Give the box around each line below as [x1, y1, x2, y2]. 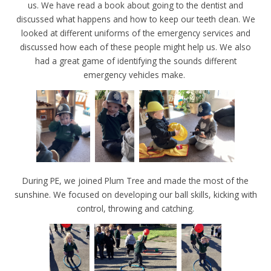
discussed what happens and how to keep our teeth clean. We [16, 13, 255, 25]
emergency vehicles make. [83, 69, 188, 81]
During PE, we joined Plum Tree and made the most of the [22, 175, 249, 187]
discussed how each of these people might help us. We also [20, 41, 251, 53]
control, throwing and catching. [77, 203, 194, 215]
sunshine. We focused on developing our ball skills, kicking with [14, 189, 257, 201]
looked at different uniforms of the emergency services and [21, 27, 250, 39]
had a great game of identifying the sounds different [34, 55, 237, 67]
